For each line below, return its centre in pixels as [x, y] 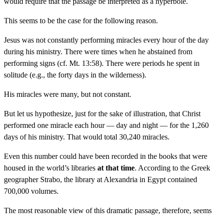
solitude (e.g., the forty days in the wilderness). [75, 75]
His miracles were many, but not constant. [68, 94]
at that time [116, 168]
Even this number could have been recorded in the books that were [106, 156]
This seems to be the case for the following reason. [81, 20]
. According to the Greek [172, 168]
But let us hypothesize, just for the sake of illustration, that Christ [102, 113]
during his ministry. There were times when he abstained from [98, 51]
